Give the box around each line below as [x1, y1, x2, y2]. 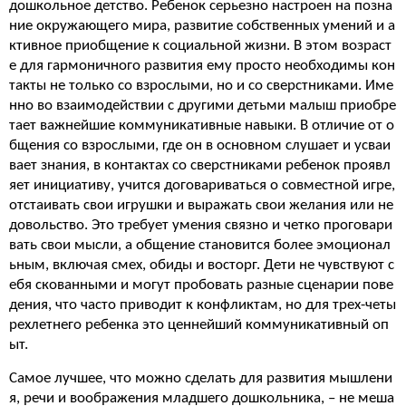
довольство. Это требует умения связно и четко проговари [9, 217, 392, 233]
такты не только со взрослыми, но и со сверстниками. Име [9, 78, 393, 93]
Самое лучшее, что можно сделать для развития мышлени [9, 371, 392, 386]
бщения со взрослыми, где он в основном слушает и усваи [9, 138, 391, 153]
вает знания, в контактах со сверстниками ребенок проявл [9, 158, 391, 173]
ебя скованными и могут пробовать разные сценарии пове [9, 277, 393, 293]
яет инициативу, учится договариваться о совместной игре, [9, 178, 395, 193]
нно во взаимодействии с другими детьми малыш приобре [9, 98, 396, 113]
